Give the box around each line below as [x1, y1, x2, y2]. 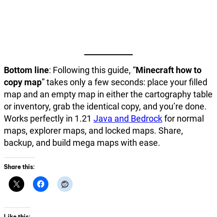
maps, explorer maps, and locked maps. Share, [4, 125, 183, 136]
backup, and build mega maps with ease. [4, 137, 160, 148]
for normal [162, 113, 204, 124]
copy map [4, 77, 42, 87]
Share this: [4, 163, 35, 170]
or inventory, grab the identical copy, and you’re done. [4, 101, 207, 111]
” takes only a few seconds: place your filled [42, 77, 207, 87]
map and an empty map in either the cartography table [4, 89, 213, 99]
